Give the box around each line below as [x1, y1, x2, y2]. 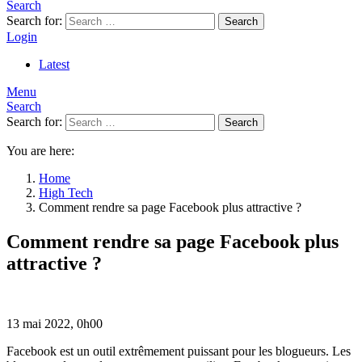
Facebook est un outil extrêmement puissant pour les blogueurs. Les [6, 343, 351, 358]
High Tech [39, 186, 93, 200]
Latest [39, 57, 69, 71]
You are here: [6, 144, 74, 158]
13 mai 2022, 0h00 [6, 316, 103, 330]
